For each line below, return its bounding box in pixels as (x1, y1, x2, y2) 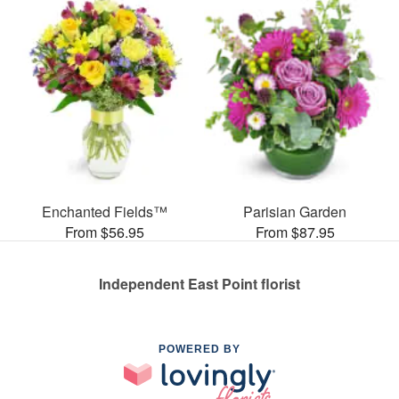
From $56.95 (64, 221, 144, 242)
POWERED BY (159, 342, 240, 355)
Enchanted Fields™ (41, 200, 167, 222)
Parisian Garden (243, 200, 346, 222)
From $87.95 (255, 221, 335, 242)
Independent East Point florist (99, 273, 300, 294)
